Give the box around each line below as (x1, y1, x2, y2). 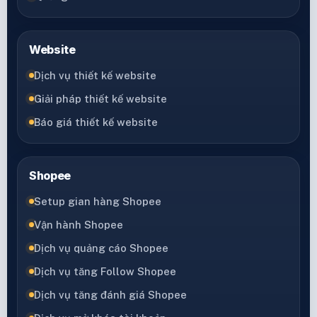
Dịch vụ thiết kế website (34, 69, 156, 81)
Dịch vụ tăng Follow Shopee (34, 265, 176, 277)
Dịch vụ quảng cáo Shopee (34, 241, 168, 254)
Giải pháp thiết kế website (34, 92, 167, 105)
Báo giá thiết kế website (34, 115, 158, 128)
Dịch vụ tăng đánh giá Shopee (34, 288, 187, 301)
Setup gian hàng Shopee (34, 195, 161, 207)
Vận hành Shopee (34, 218, 123, 231)
